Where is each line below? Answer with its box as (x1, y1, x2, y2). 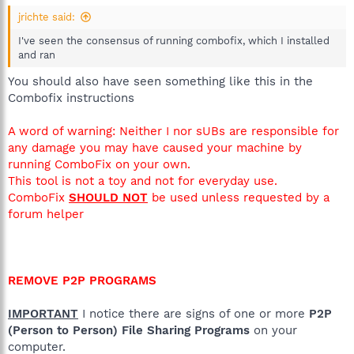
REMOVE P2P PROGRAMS (8, 273, 156, 288)
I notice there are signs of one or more (78, 306, 309, 321)
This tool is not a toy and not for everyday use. (8, 173, 277, 188)
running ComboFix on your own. (8, 156, 190, 171)
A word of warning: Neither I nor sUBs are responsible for (8, 123, 339, 138)
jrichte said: (18, 11, 75, 23)
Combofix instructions (8, 90, 134, 105)
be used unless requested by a (148, 190, 330, 205)
